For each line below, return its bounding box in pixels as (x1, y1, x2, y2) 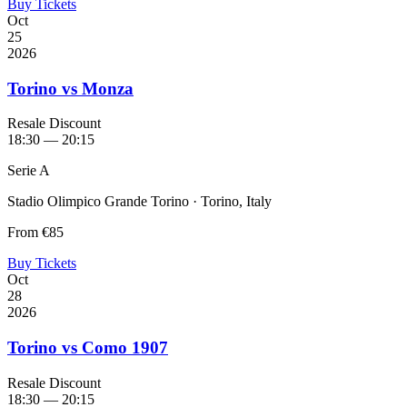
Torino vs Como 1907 (7, 338, 168, 358)
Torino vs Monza (7, 78, 134, 98)
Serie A (7, 163, 50, 179)
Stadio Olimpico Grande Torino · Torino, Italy (7, 194, 272, 210)
